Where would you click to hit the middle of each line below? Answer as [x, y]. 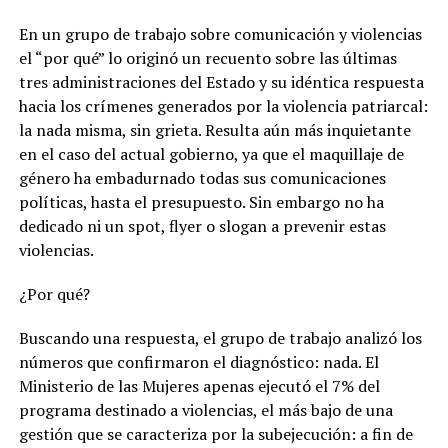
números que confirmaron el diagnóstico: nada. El [198, 362]
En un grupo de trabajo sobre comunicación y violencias [220, 34]
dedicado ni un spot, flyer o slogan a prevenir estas [202, 226]
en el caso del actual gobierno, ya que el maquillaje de [211, 154]
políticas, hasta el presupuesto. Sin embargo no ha [201, 202]
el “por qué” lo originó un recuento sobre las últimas [207, 58]
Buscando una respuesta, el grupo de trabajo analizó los [220, 338]
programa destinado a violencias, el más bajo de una [205, 410]
